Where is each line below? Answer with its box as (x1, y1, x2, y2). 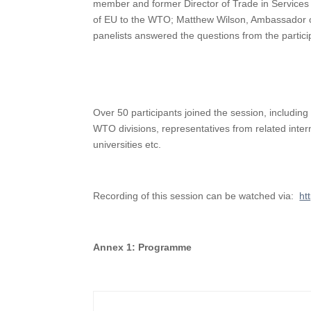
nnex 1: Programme (100, 242, 192, 253)
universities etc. (93, 139, 162, 151)
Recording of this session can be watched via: (93, 190, 300, 202)
